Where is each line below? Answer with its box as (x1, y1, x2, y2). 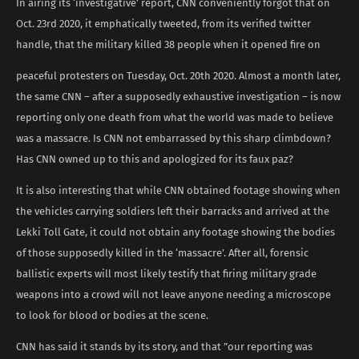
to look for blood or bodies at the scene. (16, 309, 208, 321)
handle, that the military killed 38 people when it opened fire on (16, 38, 321, 50)
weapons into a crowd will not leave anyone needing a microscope (16, 288, 331, 301)
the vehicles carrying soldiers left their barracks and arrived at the (16, 204, 329, 217)
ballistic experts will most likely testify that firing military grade (16, 267, 317, 280)
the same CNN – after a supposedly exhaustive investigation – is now (16, 90, 341, 103)
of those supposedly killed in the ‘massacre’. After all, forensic (16, 246, 309, 259)
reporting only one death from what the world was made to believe (16, 111, 333, 123)
